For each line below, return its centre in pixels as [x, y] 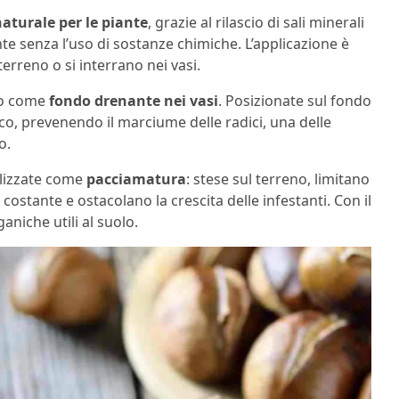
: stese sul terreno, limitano [278, 179]
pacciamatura [136, 179]
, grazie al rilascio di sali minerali [256, 22]
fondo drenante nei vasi [134, 100]
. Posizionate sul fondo [295, 100]
